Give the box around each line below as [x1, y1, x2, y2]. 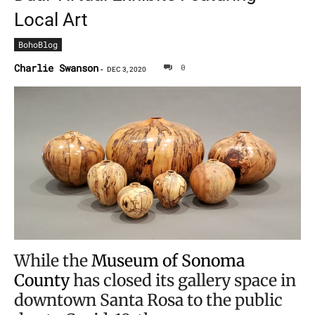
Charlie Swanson [14, 60, 98, 75]
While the [14, 250, 91, 271]
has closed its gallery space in [70, 269, 296, 290]
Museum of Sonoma [91, 250, 245, 271]
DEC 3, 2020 [107, 65, 146, 73]
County [14, 269, 70, 290]
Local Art [14, 8, 88, 30]
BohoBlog [18, 38, 58, 50]
